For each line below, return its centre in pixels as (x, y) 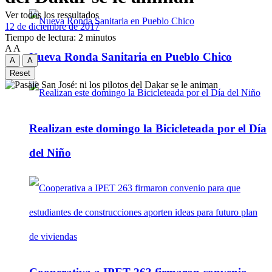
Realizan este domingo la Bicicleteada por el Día (148, 128)
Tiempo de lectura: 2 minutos (60, 37)
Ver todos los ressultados (52, 15)
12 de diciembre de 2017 (52, 26)
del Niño (50, 152)
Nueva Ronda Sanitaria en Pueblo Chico (131, 57)
